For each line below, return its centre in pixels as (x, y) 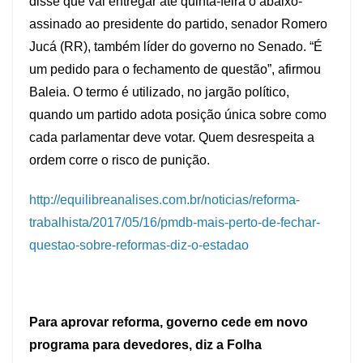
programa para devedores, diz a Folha (145, 345)
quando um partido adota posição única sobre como (178, 115)
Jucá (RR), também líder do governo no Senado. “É (176, 47)
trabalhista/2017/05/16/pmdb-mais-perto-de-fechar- (175, 223)
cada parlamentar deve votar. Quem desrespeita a (172, 138)
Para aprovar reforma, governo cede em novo (169, 322)
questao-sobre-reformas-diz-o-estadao (139, 246)
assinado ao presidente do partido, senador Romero (178, 24)
